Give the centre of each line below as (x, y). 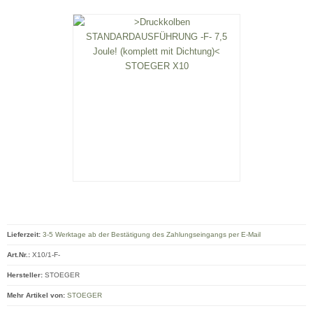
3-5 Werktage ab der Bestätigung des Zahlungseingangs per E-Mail (152, 234)
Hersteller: (25, 275)
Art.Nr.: (19, 255)
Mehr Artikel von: (36, 295)
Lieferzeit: (24, 234)
